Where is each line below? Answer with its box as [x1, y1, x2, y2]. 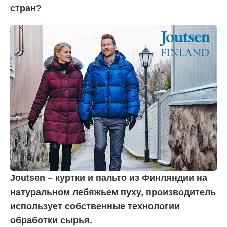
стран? [10, 3, 42, 13]
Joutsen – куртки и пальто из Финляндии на [10, 172, 207, 183]
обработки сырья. [10, 215, 92, 225]
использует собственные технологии [10, 201, 180, 211]
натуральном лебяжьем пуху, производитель [10, 186, 216, 197]
